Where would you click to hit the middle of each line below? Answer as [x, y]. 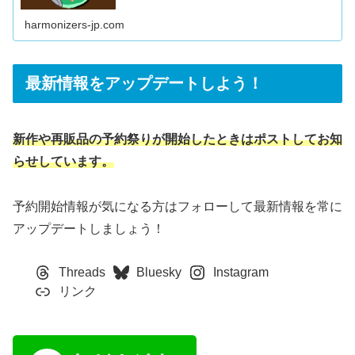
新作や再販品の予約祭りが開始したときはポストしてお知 [177, 139]
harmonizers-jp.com [75, 24]
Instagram [240, 272]
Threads [82, 272]
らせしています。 [63, 162]
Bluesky [159, 272]
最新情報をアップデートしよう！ [144, 83]
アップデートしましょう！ [89, 228]
